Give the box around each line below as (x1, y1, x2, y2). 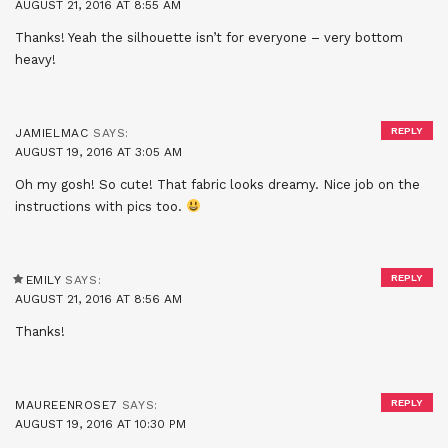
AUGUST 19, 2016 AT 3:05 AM (15, 144, 182, 159)
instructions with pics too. (15, 198, 186, 214)
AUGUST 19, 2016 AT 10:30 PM (15, 416, 186, 431)
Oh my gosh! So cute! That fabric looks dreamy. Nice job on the (15, 176, 420, 192)
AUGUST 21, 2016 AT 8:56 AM (15, 291, 182, 306)
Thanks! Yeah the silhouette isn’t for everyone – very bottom (15, 29, 403, 45)
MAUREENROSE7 (15, 397, 118, 412)
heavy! (15, 51, 56, 67)
